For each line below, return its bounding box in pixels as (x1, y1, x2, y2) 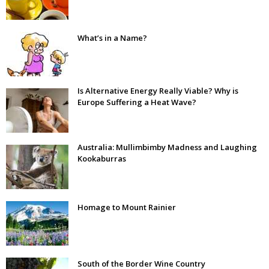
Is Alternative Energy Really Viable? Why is (77, 85, 238, 97)
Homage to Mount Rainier (77, 202, 176, 213)
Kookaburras (77, 153, 126, 165)
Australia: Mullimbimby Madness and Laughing (77, 142, 257, 153)
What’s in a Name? (77, 32, 147, 44)
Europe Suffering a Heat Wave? (77, 97, 196, 108)
